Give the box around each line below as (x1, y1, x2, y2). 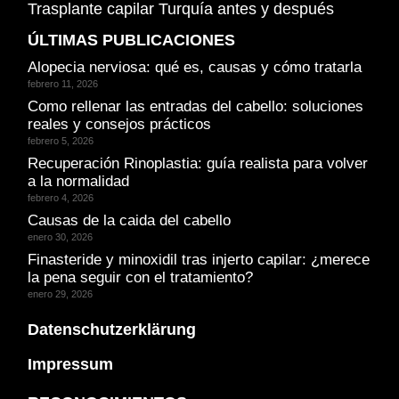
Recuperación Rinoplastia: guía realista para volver (28, 154, 368, 172)
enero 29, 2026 (28, 288, 93, 299)
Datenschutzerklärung (28, 320, 196, 338)
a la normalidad (28, 172, 129, 190)
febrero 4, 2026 (28, 191, 94, 203)
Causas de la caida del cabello (28, 211, 231, 229)
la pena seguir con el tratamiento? (28, 268, 253, 286)
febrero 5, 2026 (28, 134, 94, 146)
